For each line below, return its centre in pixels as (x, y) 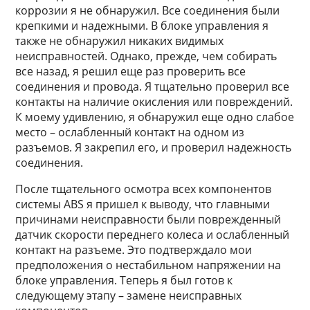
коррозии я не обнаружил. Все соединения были (148, 10)
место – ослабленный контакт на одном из (130, 132)
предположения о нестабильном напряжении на (148, 265)
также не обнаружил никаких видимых (120, 41)
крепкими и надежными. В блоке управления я (142, 26)
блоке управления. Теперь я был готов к (124, 280)
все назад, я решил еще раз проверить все (131, 71)
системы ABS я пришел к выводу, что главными (143, 204)
